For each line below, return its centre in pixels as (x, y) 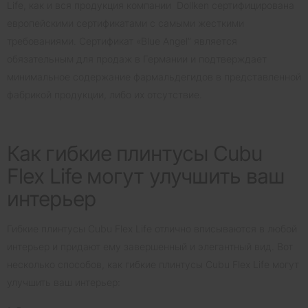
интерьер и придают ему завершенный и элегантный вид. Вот (150, 246)
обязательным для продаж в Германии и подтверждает (137, 58)
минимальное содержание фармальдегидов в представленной (154, 76)
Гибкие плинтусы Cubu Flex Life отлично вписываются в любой (152, 228)
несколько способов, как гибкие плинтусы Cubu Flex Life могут (153, 264)
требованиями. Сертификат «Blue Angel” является (122, 41)
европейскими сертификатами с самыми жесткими (125, 23)
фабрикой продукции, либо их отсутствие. (104, 94)
